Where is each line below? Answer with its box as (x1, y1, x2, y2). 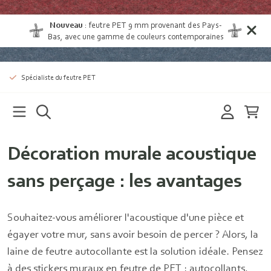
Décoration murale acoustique (7, 142, 256, 165)
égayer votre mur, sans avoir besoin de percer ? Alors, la (7, 227, 258, 240)
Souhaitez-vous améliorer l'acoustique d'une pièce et (7, 211, 244, 223)
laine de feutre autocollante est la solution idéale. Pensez (7, 244, 263, 257)
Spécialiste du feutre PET (21, 73, 96, 82)
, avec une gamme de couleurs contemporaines (60, 31, 224, 41)
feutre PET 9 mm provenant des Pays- (88, 20, 222, 30)
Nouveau (49, 20, 85, 30)
